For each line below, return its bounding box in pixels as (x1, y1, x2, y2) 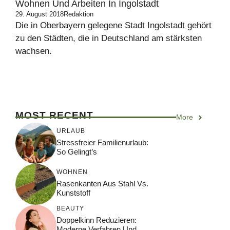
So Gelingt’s (56, 147, 97, 156)
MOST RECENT (15, 110, 93, 121)
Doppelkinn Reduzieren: (56, 215, 137, 224)
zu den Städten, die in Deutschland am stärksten (15, 33, 202, 43)
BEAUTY (56, 204, 84, 212)
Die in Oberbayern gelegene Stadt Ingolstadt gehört (15, 21, 212, 30)
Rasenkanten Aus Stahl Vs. (56, 179, 148, 188)
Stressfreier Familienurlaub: (56, 138, 148, 147)
